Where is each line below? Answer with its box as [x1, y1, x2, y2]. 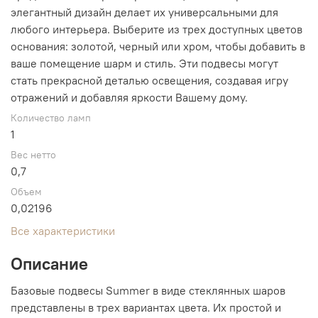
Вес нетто [11, 148, 56, 161]
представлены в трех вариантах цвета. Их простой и [11, 300, 281, 314]
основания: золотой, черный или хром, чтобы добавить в [11, 38, 305, 53]
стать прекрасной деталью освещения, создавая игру [11, 72, 288, 87]
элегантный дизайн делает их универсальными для [11, 4, 278, 19]
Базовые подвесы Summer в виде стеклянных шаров [11, 283, 285, 297]
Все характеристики [11, 223, 115, 238]
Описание [11, 252, 88, 274]
